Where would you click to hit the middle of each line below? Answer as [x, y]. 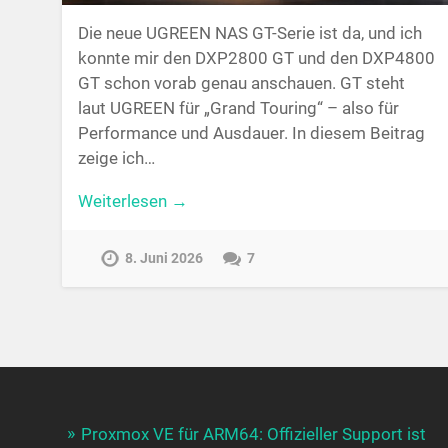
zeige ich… [116, 157]
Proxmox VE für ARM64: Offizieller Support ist [254, 433]
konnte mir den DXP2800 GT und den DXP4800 [256, 57]
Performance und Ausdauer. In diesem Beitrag [251, 132]
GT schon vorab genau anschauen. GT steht [241, 82]
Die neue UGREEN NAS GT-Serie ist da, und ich [249, 32]
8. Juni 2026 [164, 258]
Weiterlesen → [132, 201]
